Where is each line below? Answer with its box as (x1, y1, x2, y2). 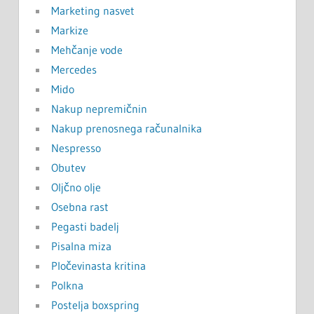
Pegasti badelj (50, 219, 119, 234)
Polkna (50, 278, 83, 293)
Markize (50, 23, 88, 38)
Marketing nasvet (50, 4, 135, 18)
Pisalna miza (50, 239, 111, 254)
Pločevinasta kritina (50, 259, 146, 273)
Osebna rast (50, 200, 109, 214)
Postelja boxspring (50, 298, 139, 313)
